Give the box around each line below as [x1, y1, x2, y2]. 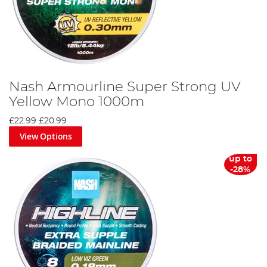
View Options [19, 131, 72, 142]
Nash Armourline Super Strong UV [9, 80, 241, 95]
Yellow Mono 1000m [9, 95, 144, 110]
